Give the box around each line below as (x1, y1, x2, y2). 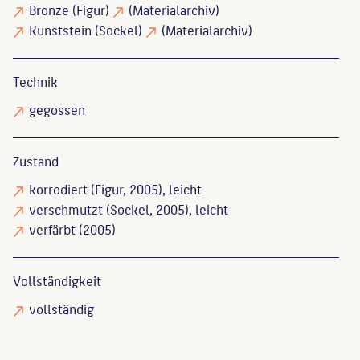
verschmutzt (29, 198, 103, 220)
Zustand (13, 150, 59, 172)
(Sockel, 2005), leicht (103, 198, 228, 220)
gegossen (29, 99, 85, 121)
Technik (13, 71, 58, 92)
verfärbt (29, 219, 76, 240)
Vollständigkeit (13, 270, 101, 292)
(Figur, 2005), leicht (88, 178, 202, 200)
